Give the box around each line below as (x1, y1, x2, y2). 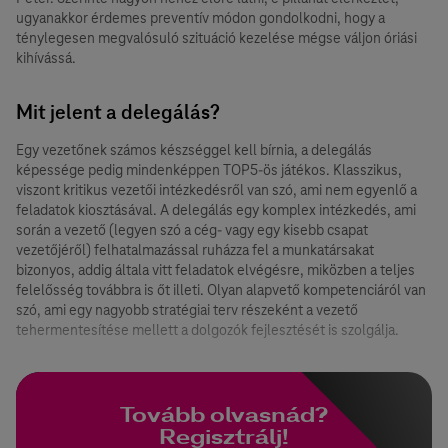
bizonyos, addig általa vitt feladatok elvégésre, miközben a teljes (16, 260, 415, 279)
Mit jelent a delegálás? (16, 98, 220, 125)
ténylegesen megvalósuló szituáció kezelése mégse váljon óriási (16, 28, 417, 47)
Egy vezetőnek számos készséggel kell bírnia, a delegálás (16, 140, 372, 159)
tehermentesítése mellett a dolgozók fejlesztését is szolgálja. (16, 320, 399, 339)
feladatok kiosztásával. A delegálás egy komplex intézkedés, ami (16, 200, 416, 219)
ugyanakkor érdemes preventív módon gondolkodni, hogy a (16, 8, 385, 27)
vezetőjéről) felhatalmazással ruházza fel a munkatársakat (16, 240, 374, 259)
